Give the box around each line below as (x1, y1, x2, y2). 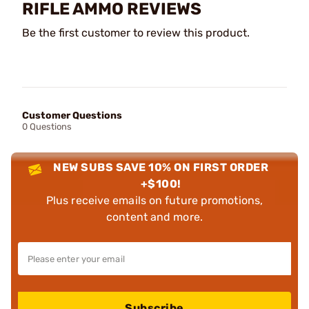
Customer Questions (22, 109, 122, 121)
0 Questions (22, 121, 72, 132)
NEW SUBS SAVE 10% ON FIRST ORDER (53, 160, 269, 174)
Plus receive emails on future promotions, (46, 193, 263, 207)
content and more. (106, 210, 203, 223)
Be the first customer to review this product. (22, 26, 250, 39)
